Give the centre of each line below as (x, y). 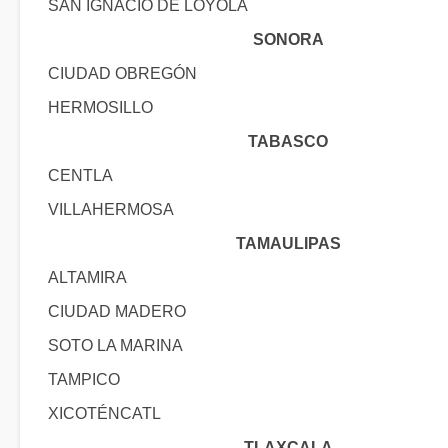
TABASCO (288, 141)
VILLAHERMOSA (111, 209)
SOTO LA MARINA (115, 345)
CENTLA (80, 175)
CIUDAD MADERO (117, 311)
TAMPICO (84, 379)
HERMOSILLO (100, 107)
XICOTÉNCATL (104, 413)
